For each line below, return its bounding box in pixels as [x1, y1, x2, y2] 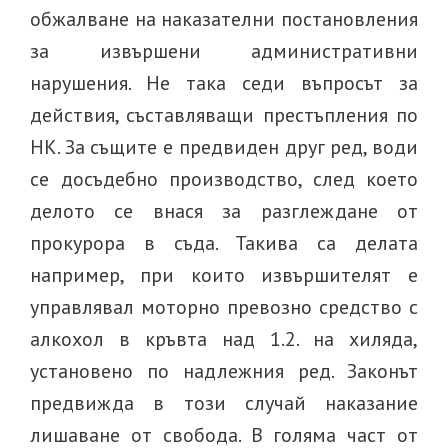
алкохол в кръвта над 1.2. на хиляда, [30, 326, 418, 352]
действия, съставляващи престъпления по [30, 102, 418, 128]
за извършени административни [30, 38, 418, 64]
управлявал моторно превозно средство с [30, 294, 418, 320]
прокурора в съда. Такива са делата [30, 230, 418, 256]
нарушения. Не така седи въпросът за [30, 70, 418, 96]
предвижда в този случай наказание [30, 390, 418, 416]
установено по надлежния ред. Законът [30, 358, 418, 384]
